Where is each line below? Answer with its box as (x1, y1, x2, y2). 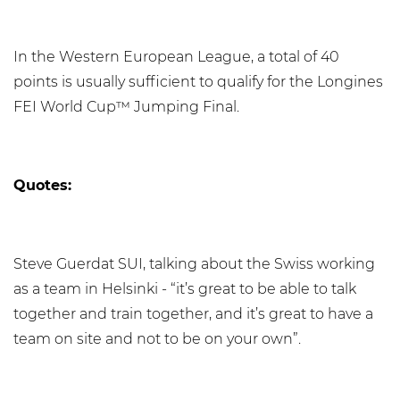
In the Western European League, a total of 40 (13, 48, 339, 65)
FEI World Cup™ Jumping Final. (13, 98, 239, 115)
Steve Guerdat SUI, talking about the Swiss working (13, 255, 375, 272)
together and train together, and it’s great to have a (13, 305, 373, 322)
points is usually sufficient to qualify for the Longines (13, 73, 383, 90)
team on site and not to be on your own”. (13, 330, 301, 347)
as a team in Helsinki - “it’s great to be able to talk (13, 280, 356, 297)
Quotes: (13, 177, 71, 194)
